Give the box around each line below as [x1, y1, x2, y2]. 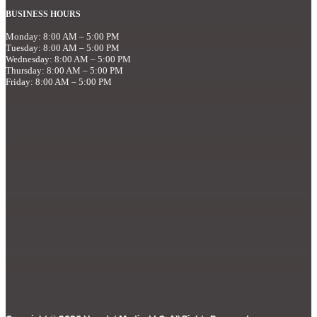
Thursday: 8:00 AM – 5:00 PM [6, 65, 123, 76]
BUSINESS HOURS [6, 9, 81, 20]
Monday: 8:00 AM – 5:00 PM [6, 31, 120, 42]
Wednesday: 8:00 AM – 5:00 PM [6, 54, 131, 65]
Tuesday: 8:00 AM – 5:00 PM [6, 42, 120, 54]
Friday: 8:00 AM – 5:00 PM [6, 76, 112, 88]
